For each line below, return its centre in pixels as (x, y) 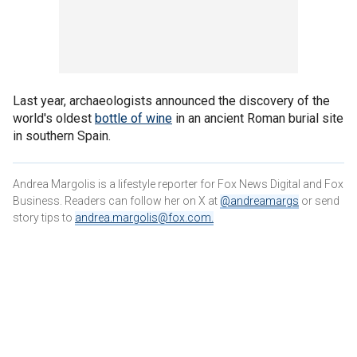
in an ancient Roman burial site (258, 119)
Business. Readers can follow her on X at (116, 201)
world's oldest (54, 119)
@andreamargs (259, 201)
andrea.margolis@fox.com (143, 218)
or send (319, 201)
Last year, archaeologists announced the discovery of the (171, 101)
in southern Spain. (62, 136)
